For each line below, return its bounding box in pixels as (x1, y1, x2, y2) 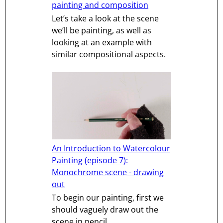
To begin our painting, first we (52, 192, 164, 204)
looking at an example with (52, 37, 152, 48)
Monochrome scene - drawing (52, 167, 164, 178)
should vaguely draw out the (52, 204, 158, 216)
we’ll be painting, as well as (52, 25, 151, 36)
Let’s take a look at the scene (52, 13, 159, 24)
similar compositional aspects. (52, 49, 166, 60)
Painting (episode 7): (52, 155, 128, 166)
